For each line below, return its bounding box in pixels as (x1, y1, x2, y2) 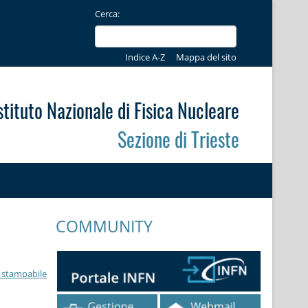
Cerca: (94, 7, 120, 20)
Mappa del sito (175, 51, 236, 64)
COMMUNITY (55, 215, 153, 238)
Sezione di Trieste (117, 124, 239, 153)
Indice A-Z (125, 51, 166, 64)
